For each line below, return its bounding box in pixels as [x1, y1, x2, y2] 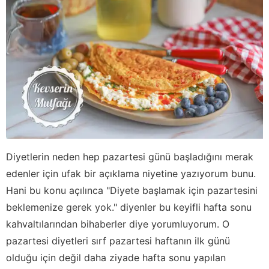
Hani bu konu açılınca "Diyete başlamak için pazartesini [6, 184, 258, 196]
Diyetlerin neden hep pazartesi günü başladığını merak [6, 150, 253, 163]
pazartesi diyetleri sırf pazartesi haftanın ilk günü [6, 234, 230, 247]
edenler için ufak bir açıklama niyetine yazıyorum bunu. [6, 167, 256, 180]
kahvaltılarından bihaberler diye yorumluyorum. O [6, 217, 229, 230]
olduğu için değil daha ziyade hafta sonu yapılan [6, 251, 226, 264]
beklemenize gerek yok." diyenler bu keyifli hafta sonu [6, 201, 252, 213]
